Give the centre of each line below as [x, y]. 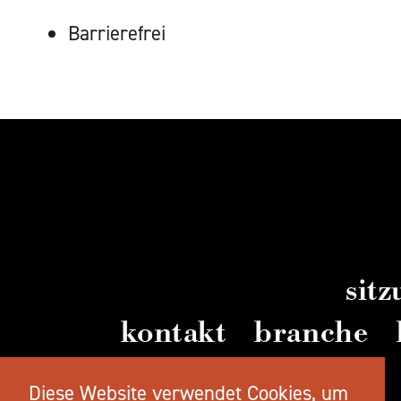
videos [329, 374]
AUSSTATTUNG [122, 19]
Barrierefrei [117, 34]
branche [311, 332]
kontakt [173, 332]
